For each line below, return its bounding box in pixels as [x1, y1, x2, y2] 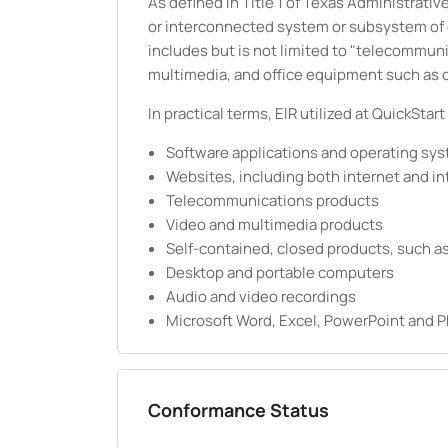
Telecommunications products [166, 190, 379, 211]
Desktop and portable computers [166, 262, 394, 283]
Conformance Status [148, 398, 329, 422]
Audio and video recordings [166, 286, 356, 307]
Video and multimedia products [166, 214, 383, 235]
